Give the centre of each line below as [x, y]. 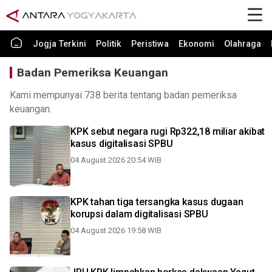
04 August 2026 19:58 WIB [116, 230]
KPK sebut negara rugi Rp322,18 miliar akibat [168, 131]
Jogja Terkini [59, 44]
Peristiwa [150, 44]
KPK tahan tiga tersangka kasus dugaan [157, 202]
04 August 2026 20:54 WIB [116, 160]
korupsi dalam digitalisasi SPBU [139, 214]
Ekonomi [196, 44]
